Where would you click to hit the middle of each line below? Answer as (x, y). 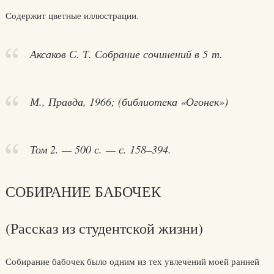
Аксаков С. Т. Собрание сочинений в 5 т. (126, 54)
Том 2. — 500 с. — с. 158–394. (100, 149)
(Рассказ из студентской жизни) (104, 228)
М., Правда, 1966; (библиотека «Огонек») (129, 102)
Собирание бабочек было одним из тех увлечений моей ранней (132, 261)
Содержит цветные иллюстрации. (72, 15)
